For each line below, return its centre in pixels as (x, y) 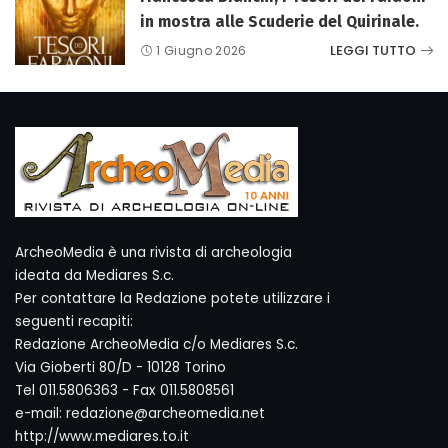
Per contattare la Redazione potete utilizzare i (172, 298)
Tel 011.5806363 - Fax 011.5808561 (124, 390)
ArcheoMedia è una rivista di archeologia (153, 252)
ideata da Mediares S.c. (94, 275)
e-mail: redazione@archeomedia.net (140, 413)
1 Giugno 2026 (201, 50)
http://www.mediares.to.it (102, 436)
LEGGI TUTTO (373, 51)
